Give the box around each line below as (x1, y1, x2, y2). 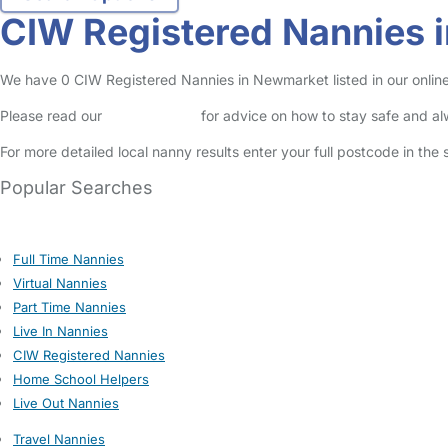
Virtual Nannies (13, 275, 107, 291)
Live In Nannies (13, 323, 108, 339)
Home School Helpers (13, 371, 149, 387)
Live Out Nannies (13, 395, 119, 411)
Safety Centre (106, 107, 197, 124)
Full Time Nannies (13, 251, 124, 267)
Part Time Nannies (13, 299, 126, 315)
